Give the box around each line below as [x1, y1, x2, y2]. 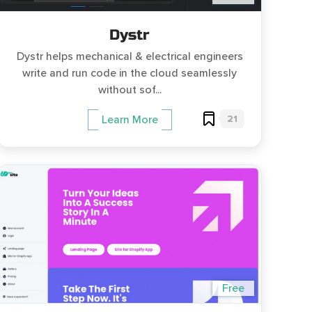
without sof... [97, 83, 162, 97]
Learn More [101, 113, 158, 127]
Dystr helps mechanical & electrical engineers [16, 49, 243, 64]
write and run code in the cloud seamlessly [22, 66, 237, 81]
